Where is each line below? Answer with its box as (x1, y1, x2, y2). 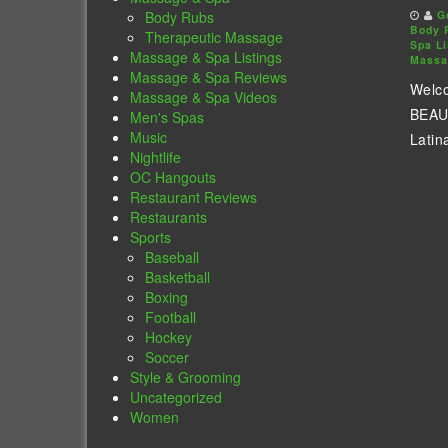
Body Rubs (145, 7, 215, 28)
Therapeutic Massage (145, 27, 284, 48)
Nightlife (130, 147, 182, 168)
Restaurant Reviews (130, 187, 258, 208)
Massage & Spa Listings (130, 47, 283, 68)
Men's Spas (130, 107, 205, 128)
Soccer (145, 347, 190, 368)
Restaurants (130, 207, 208, 228)
